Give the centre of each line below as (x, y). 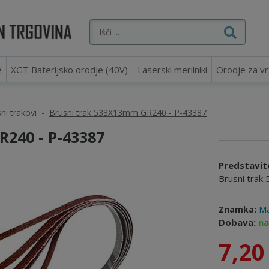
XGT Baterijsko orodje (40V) (70, 70)
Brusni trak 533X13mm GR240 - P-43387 (128, 113)
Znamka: (237, 209)
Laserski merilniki (172, 70)
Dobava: (238, 222)
